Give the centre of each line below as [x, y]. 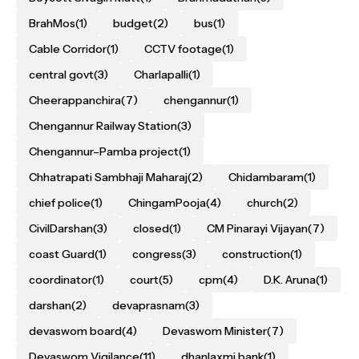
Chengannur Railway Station [103, 126]
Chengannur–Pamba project [104, 152]
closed [151, 229]
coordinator [61, 280]
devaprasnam [149, 306]
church [265, 203]
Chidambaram [266, 177]
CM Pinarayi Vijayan [257, 229]
